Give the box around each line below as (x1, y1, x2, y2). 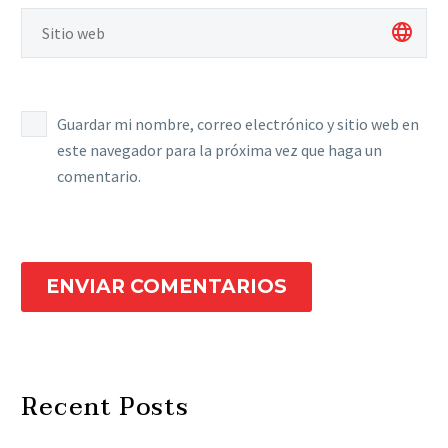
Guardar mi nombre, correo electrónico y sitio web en (57, 114, 419, 135)
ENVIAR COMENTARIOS (46, 274, 287, 298)
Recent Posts (21, 386, 190, 428)
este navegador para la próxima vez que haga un (57, 140, 382, 161)
